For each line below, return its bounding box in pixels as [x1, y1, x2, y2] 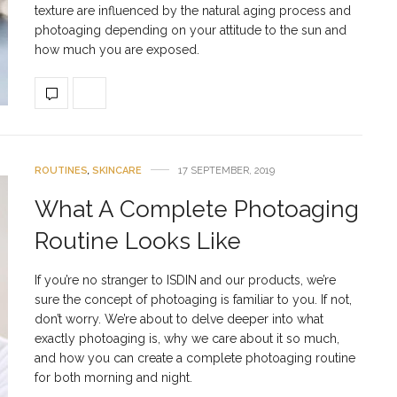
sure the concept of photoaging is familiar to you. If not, [35, 292, 352, 307]
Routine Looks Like [35, 227, 241, 254]
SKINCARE [92, 164, 142, 176]
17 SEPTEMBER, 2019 [178, 165, 275, 177]
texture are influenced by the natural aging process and [35, 3, 351, 18]
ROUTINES [35, 164, 88, 176]
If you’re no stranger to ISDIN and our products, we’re [35, 272, 336, 287]
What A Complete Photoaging [35, 195, 359, 222]
